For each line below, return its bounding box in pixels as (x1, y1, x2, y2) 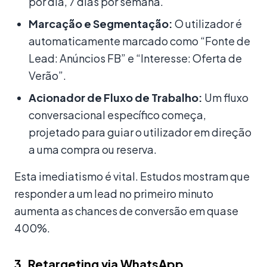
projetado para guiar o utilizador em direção (29, 125, 252, 139)
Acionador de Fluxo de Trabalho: (29, 91, 203, 105)
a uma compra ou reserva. (29, 142, 157, 157)
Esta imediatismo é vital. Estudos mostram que (14, 169, 250, 184)
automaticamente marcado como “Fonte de (29, 34, 250, 48)
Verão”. (29, 69, 66, 83)
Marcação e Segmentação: (29, 17, 173, 31)
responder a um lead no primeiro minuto (14, 187, 213, 201)
